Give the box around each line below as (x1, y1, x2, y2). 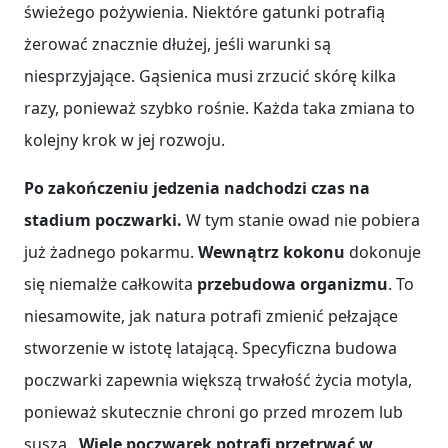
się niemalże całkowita (24, 273, 197, 296)
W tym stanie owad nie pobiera (186, 209, 420, 232)
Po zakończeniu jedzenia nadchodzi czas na (24, 177, 370, 200)
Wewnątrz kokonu (198, 241, 349, 264)
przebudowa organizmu (197, 273, 388, 296)
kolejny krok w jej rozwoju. (24, 129, 225, 152)
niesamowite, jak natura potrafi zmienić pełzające (24, 305, 398, 328)
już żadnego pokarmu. (24, 241, 198, 264)
